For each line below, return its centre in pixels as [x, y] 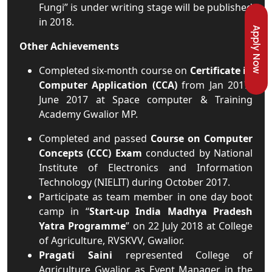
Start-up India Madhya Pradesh [171, 211]
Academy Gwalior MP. [88, 114]
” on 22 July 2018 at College [189, 226]
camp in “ [64, 211]
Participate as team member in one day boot [146, 197]
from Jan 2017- [215, 85]
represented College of [182, 255]
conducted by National [197, 153]
